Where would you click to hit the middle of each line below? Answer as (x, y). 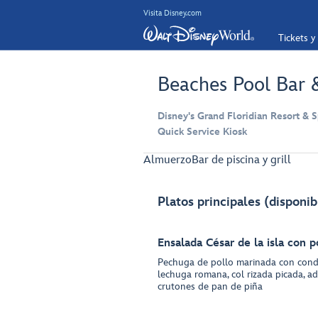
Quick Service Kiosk (202, 132)
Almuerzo (168, 160)
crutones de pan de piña (210, 286)
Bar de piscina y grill (241, 160)
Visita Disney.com (172, 13)
